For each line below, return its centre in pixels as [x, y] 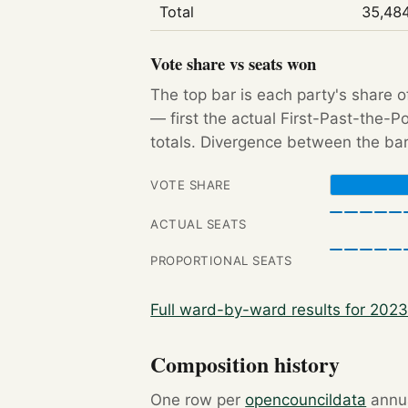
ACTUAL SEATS [199, 224]
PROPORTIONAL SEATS [221, 260]
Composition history [245, 363]
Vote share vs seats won [234, 64]
